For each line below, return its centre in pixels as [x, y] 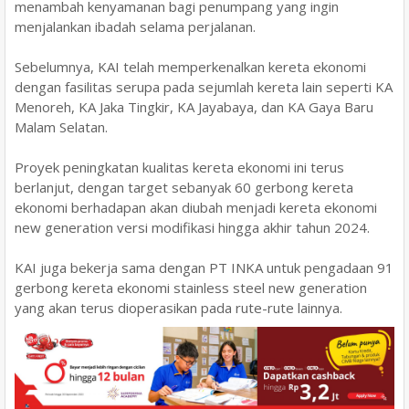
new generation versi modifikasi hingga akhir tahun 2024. [192, 227]
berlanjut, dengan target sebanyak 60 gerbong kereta [184, 187]
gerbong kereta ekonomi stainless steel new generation [191, 287]
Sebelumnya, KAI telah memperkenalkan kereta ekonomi [190, 66]
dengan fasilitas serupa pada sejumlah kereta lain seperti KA [204, 86]
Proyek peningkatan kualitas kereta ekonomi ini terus [179, 167]
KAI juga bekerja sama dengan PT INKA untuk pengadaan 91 [204, 267]
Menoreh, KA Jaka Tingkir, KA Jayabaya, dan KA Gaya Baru [194, 106]
